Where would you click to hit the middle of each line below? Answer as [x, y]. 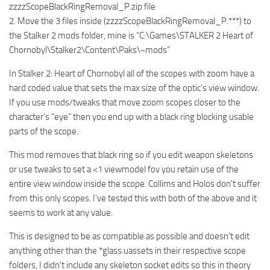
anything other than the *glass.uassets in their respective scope [127, 251]
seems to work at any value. [61, 213]
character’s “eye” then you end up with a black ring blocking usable [131, 117]
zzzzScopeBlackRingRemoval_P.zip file [82, 7]
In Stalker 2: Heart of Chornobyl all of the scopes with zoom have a [132, 74]
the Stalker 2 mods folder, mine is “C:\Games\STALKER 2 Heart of [131, 36]
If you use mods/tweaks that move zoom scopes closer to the [125, 103]
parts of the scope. [44, 132]
